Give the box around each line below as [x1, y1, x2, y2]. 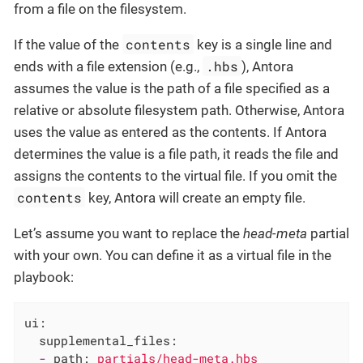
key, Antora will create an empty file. [85, 190, 306, 207]
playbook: [14, 269, 74, 286]
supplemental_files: [39, 331, 178, 348]
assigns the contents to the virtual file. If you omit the [14, 168, 337, 185]
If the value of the [14, 36, 122, 53]
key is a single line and [194, 36, 333, 53]
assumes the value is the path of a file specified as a [14, 80, 330, 97]
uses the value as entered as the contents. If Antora [14, 124, 327, 141]
